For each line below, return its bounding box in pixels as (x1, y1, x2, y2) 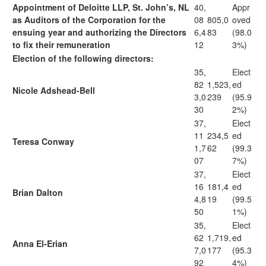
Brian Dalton (12, 186, 63, 198)
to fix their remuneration (12, 39, 110, 50)
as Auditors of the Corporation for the (12, 14, 166, 26)
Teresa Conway (12, 135, 74, 147)
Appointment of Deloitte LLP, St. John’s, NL (12, 1, 189, 13)
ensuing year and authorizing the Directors (12, 26, 186, 38)
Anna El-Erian (12, 237, 68, 249)
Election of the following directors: (12, 52, 154, 64)
